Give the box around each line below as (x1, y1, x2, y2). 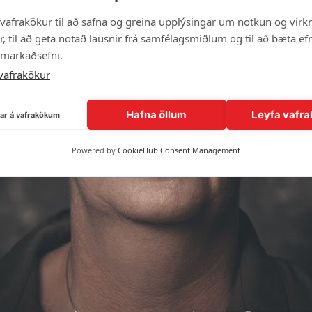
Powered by (72, 145, 118, 155)
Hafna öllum (126, 107, 187, 121)
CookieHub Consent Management (118, 145, 240, 155)
